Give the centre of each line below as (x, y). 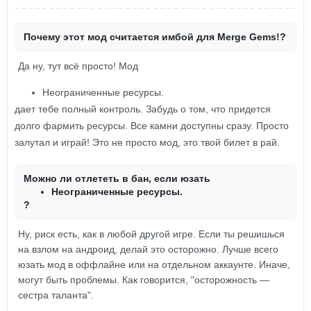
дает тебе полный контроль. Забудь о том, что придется (143, 109)
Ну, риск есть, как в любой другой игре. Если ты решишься (151, 234)
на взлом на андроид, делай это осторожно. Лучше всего (148, 249)
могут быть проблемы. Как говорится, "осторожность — (144, 280)
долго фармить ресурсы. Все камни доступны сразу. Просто (152, 126)
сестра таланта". (56, 295)
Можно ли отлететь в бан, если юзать (117, 178)
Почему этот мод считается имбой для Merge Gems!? (155, 37)
